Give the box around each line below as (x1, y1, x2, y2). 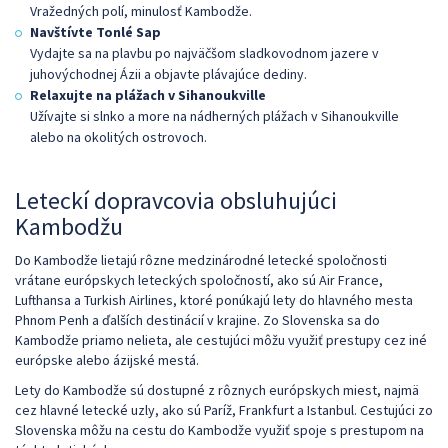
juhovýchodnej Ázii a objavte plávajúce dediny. (30, 64, 307, 83)
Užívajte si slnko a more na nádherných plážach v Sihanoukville (30, 106, 399, 125)
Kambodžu (15, 210, 123, 242)
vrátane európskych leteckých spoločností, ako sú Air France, (15, 270, 383, 289)
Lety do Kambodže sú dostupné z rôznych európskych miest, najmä (15, 380, 419, 399)
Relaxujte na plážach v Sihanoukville (30, 85, 266, 104)
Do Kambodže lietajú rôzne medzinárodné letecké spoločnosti (15, 250, 387, 269)
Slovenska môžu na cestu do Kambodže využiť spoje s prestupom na (15, 420, 424, 439)
